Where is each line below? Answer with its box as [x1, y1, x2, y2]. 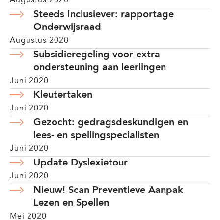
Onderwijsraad [33, 23, 101, 32]
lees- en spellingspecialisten [33, 131, 159, 140]
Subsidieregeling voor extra [33, 50, 160, 60]
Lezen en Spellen [33, 198, 109, 208]
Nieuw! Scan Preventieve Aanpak [33, 186, 183, 195]
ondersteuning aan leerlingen [33, 63, 166, 73]
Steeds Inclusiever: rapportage [33, 10, 174, 20]
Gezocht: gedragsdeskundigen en [33, 118, 188, 128]
